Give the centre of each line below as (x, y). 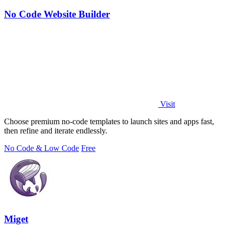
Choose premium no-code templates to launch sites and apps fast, (109, 121)
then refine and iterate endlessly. (56, 130)
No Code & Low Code (42, 148)
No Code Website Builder (57, 14)
